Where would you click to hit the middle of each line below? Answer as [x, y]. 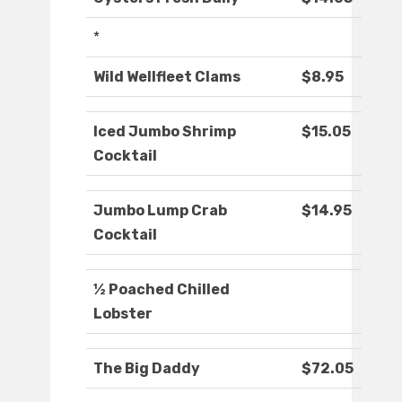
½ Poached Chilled [162, 290]
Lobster [123, 314]
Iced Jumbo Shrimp [165, 132]
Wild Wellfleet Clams [167, 77]
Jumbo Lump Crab [160, 211]
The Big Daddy [147, 369]
